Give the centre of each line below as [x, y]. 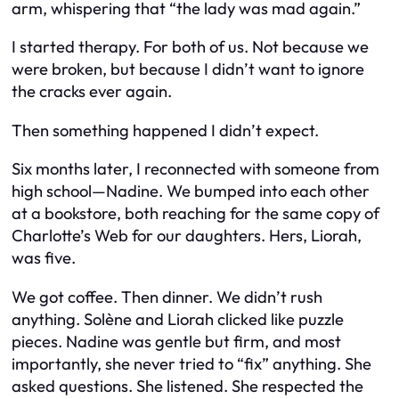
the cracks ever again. [92, 92]
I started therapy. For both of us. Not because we [190, 47]
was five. [44, 258]
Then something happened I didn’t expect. [165, 130]
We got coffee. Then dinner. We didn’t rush [167, 297]
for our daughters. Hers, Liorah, [245, 236]
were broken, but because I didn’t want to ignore [188, 69]
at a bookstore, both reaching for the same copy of [195, 214]
